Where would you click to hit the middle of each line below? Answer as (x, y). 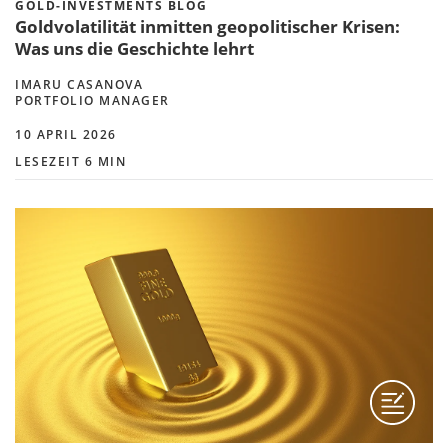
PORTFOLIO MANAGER (92, 100)
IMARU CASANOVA (79, 84)
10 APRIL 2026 (66, 134)
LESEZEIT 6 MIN (70, 161)
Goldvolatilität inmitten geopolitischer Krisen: (207, 26)
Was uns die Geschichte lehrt (134, 48)
